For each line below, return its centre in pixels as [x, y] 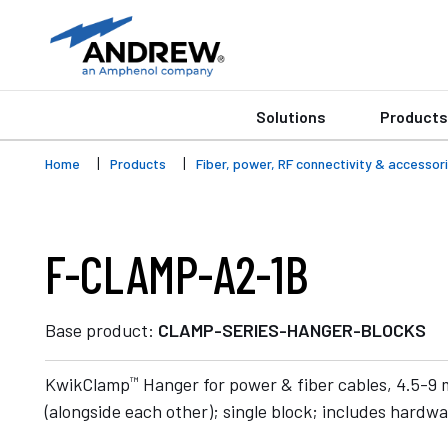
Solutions [291, 116]
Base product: [101, 329]
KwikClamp [87, 383]
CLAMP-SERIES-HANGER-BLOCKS [292, 329]
